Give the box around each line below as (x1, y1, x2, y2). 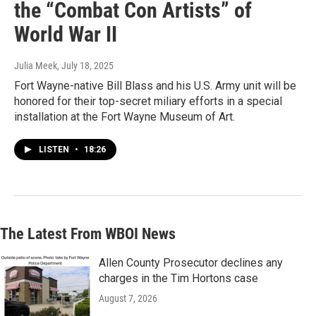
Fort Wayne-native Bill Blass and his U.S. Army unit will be (14, 79, 296, 93)
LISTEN (39, 145, 71, 155)
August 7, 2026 (99, 293, 157, 305)
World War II (14, 22, 117, 47)
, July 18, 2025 (57, 60, 114, 72)
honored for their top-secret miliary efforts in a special (14, 95, 282, 109)
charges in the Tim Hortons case (99, 272, 258, 286)
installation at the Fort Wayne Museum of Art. (14, 110, 235, 124)
